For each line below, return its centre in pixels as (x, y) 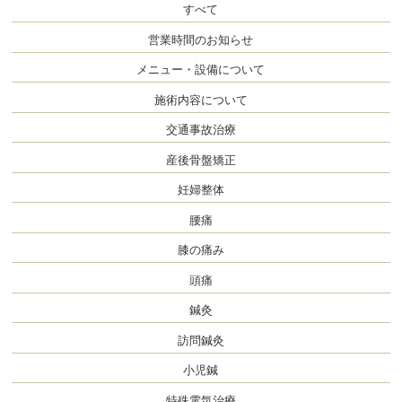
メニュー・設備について (201, 70)
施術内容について (201, 100)
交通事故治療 (201, 130)
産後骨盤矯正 (201, 160)
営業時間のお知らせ (201, 39)
